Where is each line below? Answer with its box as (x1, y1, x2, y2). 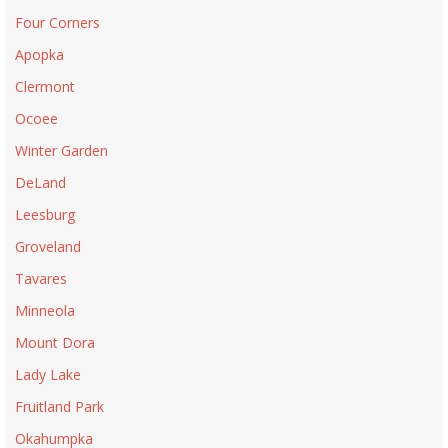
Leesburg (15, 205, 75, 225)
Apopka (15, 45, 64, 65)
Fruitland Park (15, 397, 104, 417)
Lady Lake (15, 365, 81, 385)
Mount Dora (15, 333, 95, 353)
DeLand (15, 173, 66, 193)
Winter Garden (15, 141, 108, 161)
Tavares (15, 269, 67, 289)
